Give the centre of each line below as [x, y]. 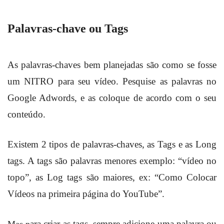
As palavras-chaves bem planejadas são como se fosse [112, 64]
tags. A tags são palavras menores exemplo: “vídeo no [112, 160]
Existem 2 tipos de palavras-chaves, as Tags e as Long [112, 144]
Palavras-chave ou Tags [68, 29]
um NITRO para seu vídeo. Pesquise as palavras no [112, 81]
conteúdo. [28, 114]
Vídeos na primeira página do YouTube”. [87, 193]
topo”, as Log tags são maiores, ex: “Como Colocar [112, 177]
